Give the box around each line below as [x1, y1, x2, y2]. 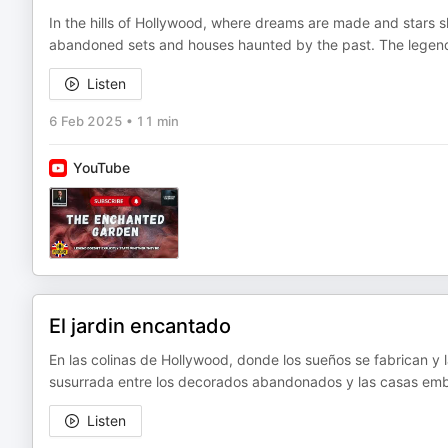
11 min [136, 113, 179, 129]
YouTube [73, 159, 130, 176]
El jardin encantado [49, 314, 231, 338]
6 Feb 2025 [49, 113, 123, 129]
